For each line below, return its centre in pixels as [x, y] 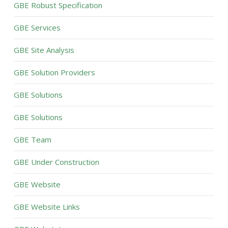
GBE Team [32, 139]
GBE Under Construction [56, 162]
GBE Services [37, 27]
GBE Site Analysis [44, 50]
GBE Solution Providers [54, 72]
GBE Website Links [47, 207]
